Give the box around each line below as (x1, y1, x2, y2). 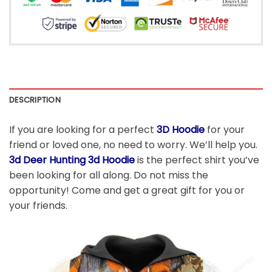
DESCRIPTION (9, 94, 61, 105)
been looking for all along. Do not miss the (9, 168, 208, 182)
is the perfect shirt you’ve (135, 152, 259, 167)
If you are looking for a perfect (9, 122, 157, 137)
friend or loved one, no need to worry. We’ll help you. (9, 137, 257, 152)
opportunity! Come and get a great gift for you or (9, 183, 245, 197)
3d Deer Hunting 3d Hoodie (9, 152, 135, 167)
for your (207, 122, 245, 137)
